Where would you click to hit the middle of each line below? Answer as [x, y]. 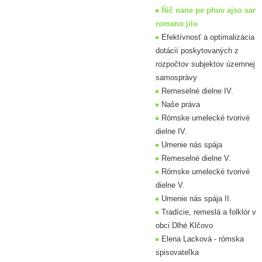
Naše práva [181, 104]
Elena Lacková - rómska [203, 239]
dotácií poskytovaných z [197, 51]
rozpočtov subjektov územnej [205, 64]
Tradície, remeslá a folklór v [209, 212]
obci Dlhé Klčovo [184, 225]
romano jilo [177, 24]
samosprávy [176, 77]
